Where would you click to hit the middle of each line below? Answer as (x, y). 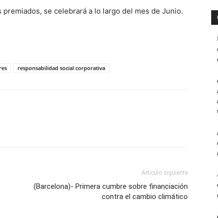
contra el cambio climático (145, 197)
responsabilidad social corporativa (61, 68)
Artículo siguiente (165, 173)
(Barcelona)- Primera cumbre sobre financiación (111, 187)
